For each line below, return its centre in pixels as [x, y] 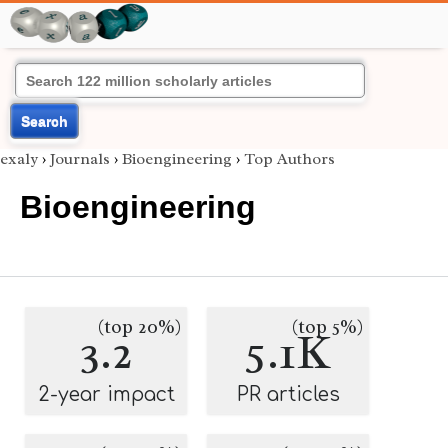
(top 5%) [327, 327]
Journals [80, 159]
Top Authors [289, 159]
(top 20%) [139, 327]
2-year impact [106, 394]
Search [44, 121]
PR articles [288, 394]
